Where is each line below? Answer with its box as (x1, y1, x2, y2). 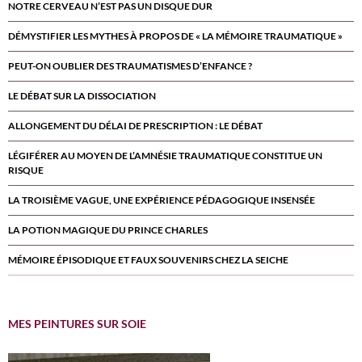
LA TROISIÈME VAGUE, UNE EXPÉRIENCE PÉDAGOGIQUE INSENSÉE (8, 194, 315, 206)
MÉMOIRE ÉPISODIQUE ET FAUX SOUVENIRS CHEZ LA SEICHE (8, 254, 288, 266)
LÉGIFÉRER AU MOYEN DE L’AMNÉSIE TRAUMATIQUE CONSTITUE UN (8, 149, 322, 162)
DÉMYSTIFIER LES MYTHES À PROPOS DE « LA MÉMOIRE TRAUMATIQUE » (8, 30, 343, 42)
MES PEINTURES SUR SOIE (8, 317, 146, 330)
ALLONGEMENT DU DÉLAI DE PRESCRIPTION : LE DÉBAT (8, 120, 263, 132)
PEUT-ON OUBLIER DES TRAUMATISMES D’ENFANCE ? (8, 60, 252, 72)
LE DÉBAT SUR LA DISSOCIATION (8, 90, 156, 102)
